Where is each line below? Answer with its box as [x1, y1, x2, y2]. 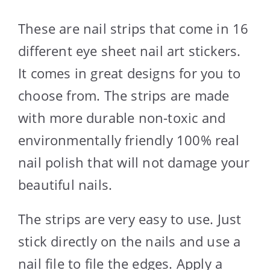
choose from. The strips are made [18, 86, 230, 104]
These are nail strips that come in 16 [18, 19, 249, 37]
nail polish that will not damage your [18, 152, 250, 171]
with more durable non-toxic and [18, 108, 226, 127]
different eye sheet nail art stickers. [18, 41, 241, 60]
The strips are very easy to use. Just [18, 209, 242, 228]
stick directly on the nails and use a [18, 231, 241, 250]
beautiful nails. [18, 175, 113, 193]
